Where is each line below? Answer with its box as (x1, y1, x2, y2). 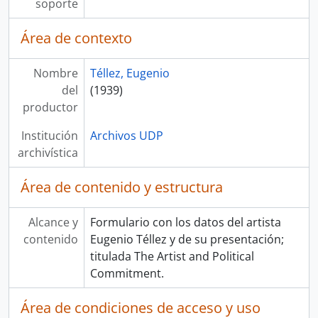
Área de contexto (21, 28, 132, 48)
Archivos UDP (89, 128, 163, 143)
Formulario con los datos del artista (89, 214, 281, 230)
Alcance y (28, 214, 78, 230)
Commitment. (89, 265, 164, 281)
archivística (17, 145, 78, 160)
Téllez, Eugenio (89, 65, 170, 81)
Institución (21, 128, 78, 143)
